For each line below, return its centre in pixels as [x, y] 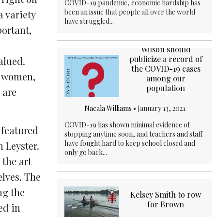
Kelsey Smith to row [166, 195]
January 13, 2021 [161, 108]
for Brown [166, 204]
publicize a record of [166, 59]
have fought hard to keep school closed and [130, 143]
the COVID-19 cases [166, 68]
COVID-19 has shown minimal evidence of [127, 124]
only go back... [86, 152]
